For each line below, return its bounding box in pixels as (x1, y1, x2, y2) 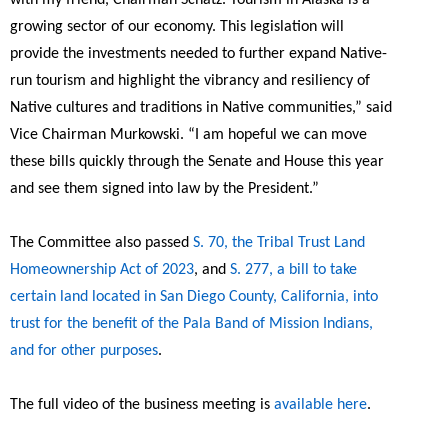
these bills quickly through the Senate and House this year (10, 153, 384, 170)
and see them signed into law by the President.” (10, 180, 319, 197)
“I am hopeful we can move (184, 126, 367, 143)
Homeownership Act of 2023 (10, 261, 194, 278)
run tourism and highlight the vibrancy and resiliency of (10, 72, 370, 89)
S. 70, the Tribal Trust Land (193, 234, 365, 251)
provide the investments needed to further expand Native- (10, 45, 387, 62)
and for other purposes (10, 342, 158, 359)
